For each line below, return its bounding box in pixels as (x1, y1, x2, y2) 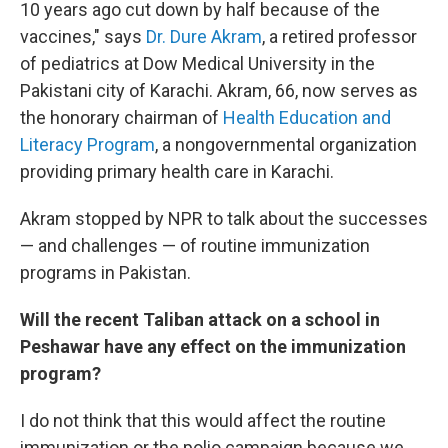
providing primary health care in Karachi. (20, 160, 334, 182)
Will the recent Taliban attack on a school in (20, 308, 380, 330)
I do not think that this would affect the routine (20, 409, 386, 431)
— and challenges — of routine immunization (20, 234, 370, 256)
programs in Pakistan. (20, 261, 191, 283)
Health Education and (223, 106, 391, 128)
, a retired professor (262, 25, 417, 47)
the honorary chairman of (20, 106, 223, 128)
